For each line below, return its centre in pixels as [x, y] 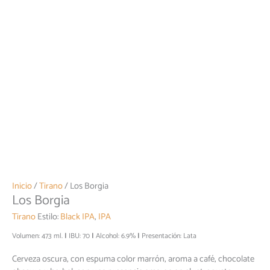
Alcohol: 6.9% [116, 236]
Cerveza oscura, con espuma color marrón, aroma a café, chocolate [133, 259]
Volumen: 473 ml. [37, 236]
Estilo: [49, 217]
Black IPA [77, 217]
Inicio [22, 187]
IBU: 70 [79, 236]
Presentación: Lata [169, 236]
